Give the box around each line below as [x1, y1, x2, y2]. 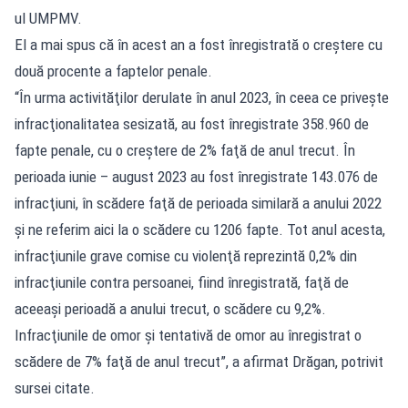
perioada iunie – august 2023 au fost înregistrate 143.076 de [15, 167, 378, 186]
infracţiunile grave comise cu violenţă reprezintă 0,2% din [15, 246, 357, 265]
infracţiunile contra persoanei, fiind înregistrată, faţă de [15, 272, 349, 291]
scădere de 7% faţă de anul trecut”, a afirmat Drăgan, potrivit [15, 352, 383, 371]
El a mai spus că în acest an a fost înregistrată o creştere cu [15, 35, 382, 54]
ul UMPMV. [15, 8, 82, 27]
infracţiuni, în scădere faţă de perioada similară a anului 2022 [15, 193, 382, 212]
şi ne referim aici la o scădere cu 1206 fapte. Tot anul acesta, [15, 219, 385, 239]
